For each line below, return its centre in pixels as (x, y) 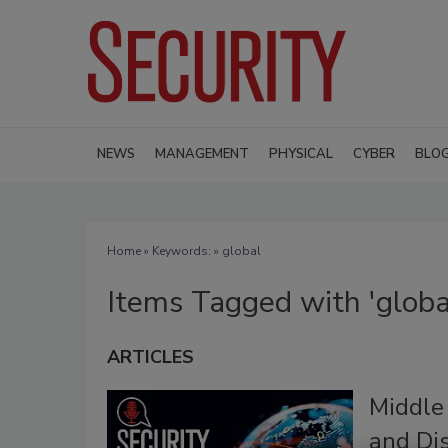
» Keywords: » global (201, 250)
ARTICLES (150, 356)
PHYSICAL (301, 153)
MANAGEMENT (202, 153)
